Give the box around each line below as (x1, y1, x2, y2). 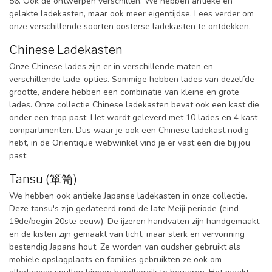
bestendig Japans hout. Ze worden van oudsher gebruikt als (9, 240, 240, 253)
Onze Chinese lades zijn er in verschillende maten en (9, 61, 213, 73)
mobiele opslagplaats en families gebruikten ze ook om (9, 253, 222, 265)
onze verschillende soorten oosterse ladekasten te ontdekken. (9, 21, 251, 33)
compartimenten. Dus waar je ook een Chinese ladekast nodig (9, 124, 249, 137)
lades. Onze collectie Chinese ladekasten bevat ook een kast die (9, 99, 259, 111)
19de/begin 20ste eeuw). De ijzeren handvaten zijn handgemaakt (9, 215, 259, 227)
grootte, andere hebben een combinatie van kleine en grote (9, 86, 239, 98)
